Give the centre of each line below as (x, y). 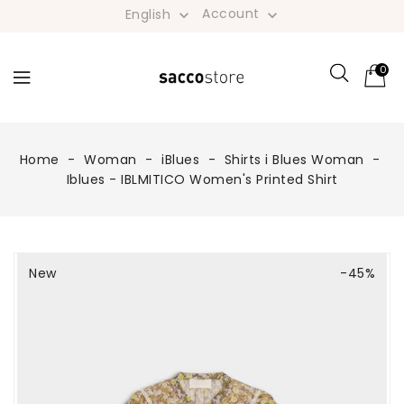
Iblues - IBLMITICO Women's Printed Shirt (202, 179)
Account (233, 13)
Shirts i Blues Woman (294, 160)
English (148, 14)
